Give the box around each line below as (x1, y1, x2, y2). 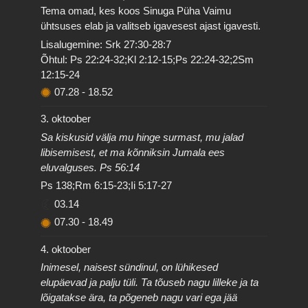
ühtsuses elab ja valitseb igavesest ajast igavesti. (41, 20, 261, 32)
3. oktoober (41, 113, 91, 124)
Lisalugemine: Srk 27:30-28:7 (41, 38, 172, 50)
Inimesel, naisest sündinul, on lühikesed (41, 261, 219, 273)
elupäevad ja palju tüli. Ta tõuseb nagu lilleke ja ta (41, 276, 259, 288)
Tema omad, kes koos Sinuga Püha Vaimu (41, 5, 232, 16)
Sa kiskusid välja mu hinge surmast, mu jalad (41, 131, 244, 143)
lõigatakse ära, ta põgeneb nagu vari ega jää (41, 291, 238, 303)
